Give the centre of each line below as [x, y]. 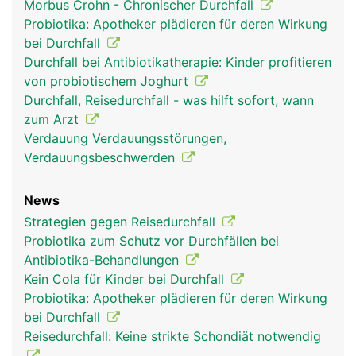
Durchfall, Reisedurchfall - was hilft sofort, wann [169, 100]
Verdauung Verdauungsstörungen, [125, 138]
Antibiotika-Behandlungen [103, 260]
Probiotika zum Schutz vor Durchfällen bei [151, 241]
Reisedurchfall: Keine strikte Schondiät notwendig [172, 336]
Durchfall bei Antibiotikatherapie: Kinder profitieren [178, 62]
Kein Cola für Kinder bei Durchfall [126, 279]
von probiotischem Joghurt [108, 81]
